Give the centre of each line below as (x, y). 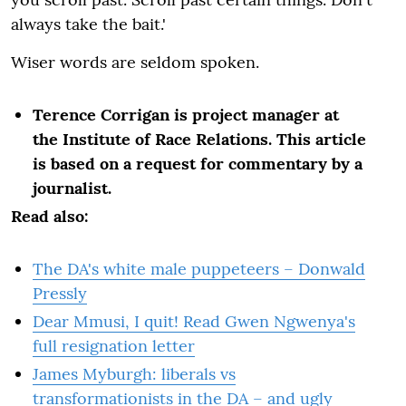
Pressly (60, 293)
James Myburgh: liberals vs (134, 373)
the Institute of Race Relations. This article (199, 139)
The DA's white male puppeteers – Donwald (199, 268)
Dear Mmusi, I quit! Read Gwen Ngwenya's (194, 321)
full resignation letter (114, 345)
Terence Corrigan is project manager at (186, 114)
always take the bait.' (88, 24)
